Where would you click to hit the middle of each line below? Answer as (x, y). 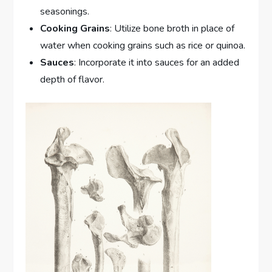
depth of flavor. (73, 79)
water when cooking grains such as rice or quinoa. (143, 45)
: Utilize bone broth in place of (172, 28)
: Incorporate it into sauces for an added (157, 62)
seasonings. (65, 11)
